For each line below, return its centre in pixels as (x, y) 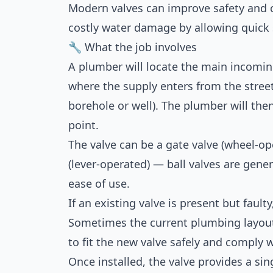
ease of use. (99, 183)
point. (83, 125)
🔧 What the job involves (133, 47)
